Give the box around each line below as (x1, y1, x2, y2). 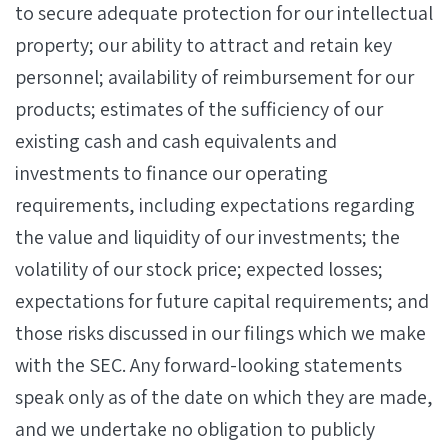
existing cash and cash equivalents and (15, 128, 337, 154)
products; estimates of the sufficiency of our (15, 96, 383, 122)
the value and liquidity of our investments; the (15, 224, 400, 250)
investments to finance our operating (15, 160, 328, 186)
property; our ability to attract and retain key (15, 32, 392, 58)
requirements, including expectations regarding (15, 192, 415, 218)
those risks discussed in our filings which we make (15, 320, 426, 346)
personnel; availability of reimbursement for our (15, 64, 414, 90)
